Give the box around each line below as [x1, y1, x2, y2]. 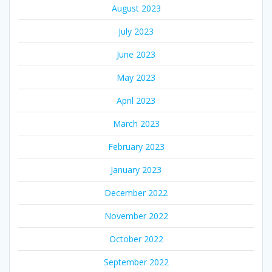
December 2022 [104, 186, 168, 199]
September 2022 [103, 256, 169, 268]
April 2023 [117, 94, 155, 106]
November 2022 [104, 209, 168, 222]
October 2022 [109, 233, 163, 245]
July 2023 [118, 25, 154, 37]
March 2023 [112, 117, 160, 129]
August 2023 [111, 2, 161, 14]
